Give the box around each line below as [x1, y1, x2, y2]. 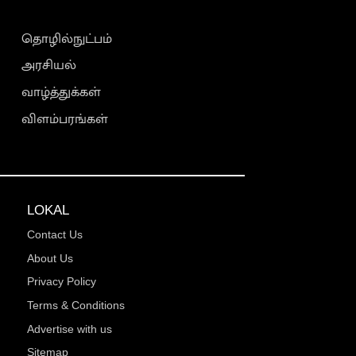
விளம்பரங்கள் [21, 107, 109, 130]
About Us [27, 251, 74, 265]
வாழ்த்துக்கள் [21, 81, 102, 104]
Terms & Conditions [27, 299, 126, 312]
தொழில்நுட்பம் [21, 27, 113, 50]
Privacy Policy [27, 275, 97, 288]
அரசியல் [21, 54, 77, 77]
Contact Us [27, 228, 83, 242]
